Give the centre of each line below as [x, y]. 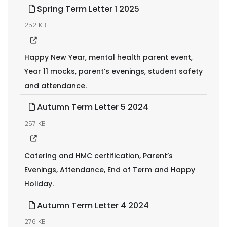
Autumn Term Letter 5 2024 [92, 107]
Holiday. [39, 184]
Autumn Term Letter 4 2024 [92, 205]
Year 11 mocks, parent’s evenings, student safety [113, 71]
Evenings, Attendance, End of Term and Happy [110, 170]
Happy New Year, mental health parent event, [108, 57]
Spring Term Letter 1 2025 [87, 9]
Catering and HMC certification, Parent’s [99, 156]
